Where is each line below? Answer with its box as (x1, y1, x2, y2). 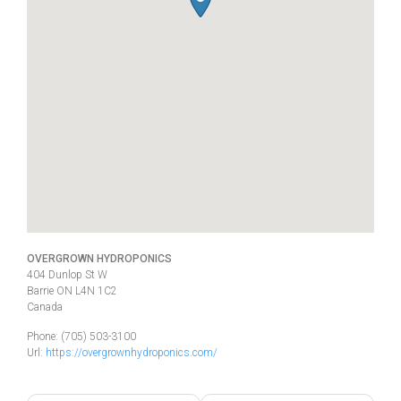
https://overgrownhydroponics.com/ (46, 346, 218, 359)
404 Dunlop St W (27, 268, 107, 281)
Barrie (27, 284, 56, 297)
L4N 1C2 (75, 284, 117, 297)
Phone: (27, 329, 61, 343)
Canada (27, 300, 63, 313)
